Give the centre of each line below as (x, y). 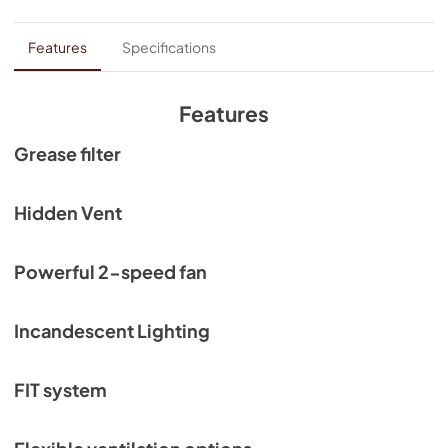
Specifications (169, 47)
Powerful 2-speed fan (110, 271)
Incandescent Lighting (112, 330)
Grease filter (67, 153)
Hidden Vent (68, 212)
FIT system (60, 389)
